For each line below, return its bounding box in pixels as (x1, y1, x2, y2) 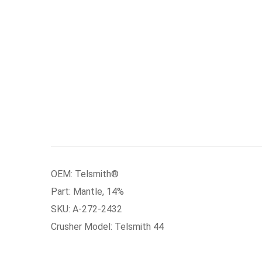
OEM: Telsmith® (51, 168, 119, 180)
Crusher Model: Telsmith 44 (51, 221, 164, 232)
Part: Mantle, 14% (51, 186, 124, 197)
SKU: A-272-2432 (51, 204, 122, 215)
